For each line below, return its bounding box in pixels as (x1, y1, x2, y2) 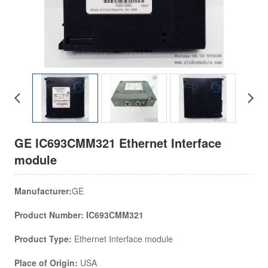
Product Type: (14, 233, 74, 245)
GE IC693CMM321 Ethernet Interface (14, 134, 221, 151)
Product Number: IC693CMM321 (14, 209, 144, 221)
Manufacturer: (14, 185, 72, 197)
